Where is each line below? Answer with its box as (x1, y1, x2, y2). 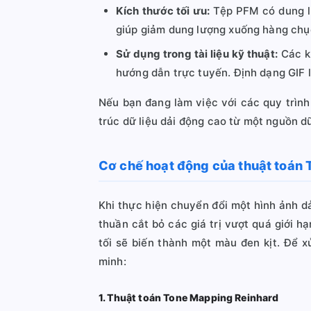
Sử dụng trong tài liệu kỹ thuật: (116, 47, 278, 60)
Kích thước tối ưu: (116, 4, 210, 17)
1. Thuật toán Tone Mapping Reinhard (99, 292, 279, 303)
